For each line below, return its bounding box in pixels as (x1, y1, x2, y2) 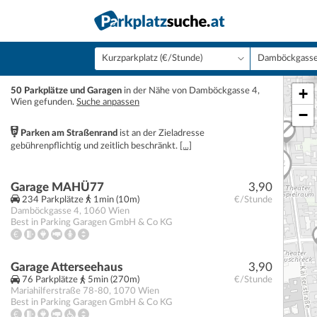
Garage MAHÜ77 (11, 181, 104, 193)
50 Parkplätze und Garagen (11, 86, 122, 96)
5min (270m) (86, 275, 139, 285)
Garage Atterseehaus (11, 261, 123, 274)
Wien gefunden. (11, 98, 76, 107)
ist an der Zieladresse (117, 128, 204, 138)
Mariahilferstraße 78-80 (11, 287, 109, 296)
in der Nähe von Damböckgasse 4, (122, 86, 260, 96)
